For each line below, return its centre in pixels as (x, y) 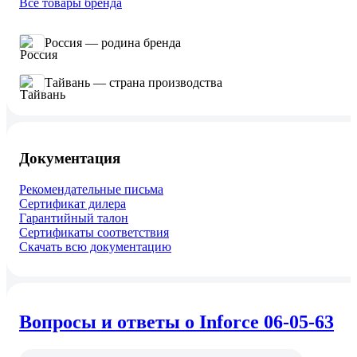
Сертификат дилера (73, 203)
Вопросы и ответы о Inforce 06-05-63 (177, 322)
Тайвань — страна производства (133, 83)
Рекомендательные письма (91, 189)
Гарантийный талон (74, 218)
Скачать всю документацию (95, 246)
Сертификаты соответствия (94, 232)
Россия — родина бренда (113, 43)
